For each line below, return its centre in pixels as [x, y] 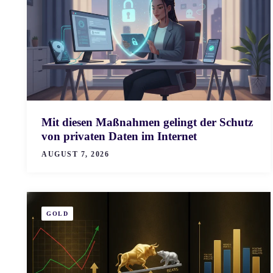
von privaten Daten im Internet [119, 136]
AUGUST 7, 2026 [75, 154]
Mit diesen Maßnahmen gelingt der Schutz [147, 122]
